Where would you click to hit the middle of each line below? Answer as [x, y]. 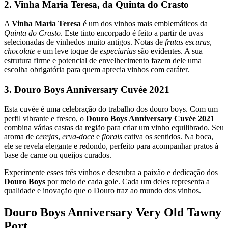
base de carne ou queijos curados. [58, 155]
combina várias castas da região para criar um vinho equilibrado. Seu [114, 127]
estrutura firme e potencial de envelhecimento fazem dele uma [103, 61]
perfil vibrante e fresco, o [45, 118]
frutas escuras [187, 42]
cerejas [47, 136]
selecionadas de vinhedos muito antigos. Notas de [84, 42]
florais [112, 136]
